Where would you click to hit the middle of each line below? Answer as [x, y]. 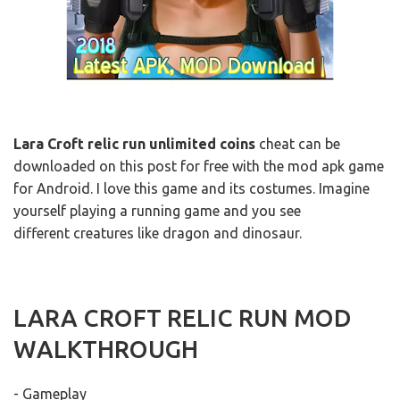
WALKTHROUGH [106, 350]
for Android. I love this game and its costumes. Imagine [192, 189]
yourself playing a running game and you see [157, 211]
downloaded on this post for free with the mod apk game [199, 167]
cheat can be [298, 144]
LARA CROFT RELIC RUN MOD [182, 318]
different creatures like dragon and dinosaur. [158, 233]
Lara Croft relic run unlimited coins [134, 144]
